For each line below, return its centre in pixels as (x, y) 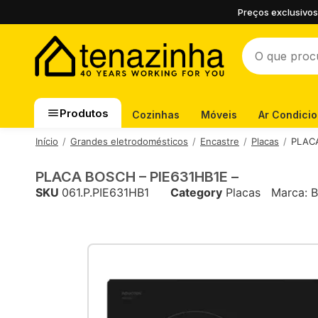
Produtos (84, 113)
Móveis (219, 115)
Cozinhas (156, 115)
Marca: (291, 192)
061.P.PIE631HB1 (105, 192)
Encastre (220, 141)
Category (196, 192)
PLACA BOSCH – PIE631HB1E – (137, 177)
